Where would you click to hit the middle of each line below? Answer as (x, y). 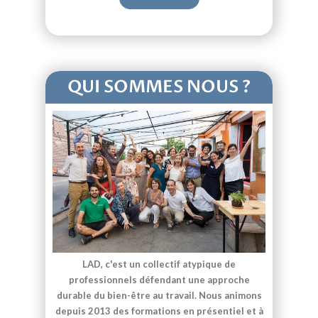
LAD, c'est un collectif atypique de (159, 264)
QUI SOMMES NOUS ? (159, 87)
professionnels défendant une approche (159, 280)
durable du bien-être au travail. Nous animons (159, 296)
